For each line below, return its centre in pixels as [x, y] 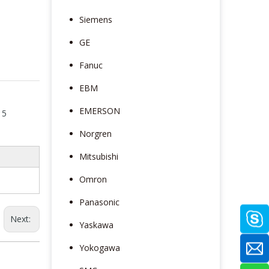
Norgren [95, 133]
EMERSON [100, 110]
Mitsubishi [99, 156]
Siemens [96, 19]
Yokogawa [100, 247]
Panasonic [99, 202]
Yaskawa [96, 225]
